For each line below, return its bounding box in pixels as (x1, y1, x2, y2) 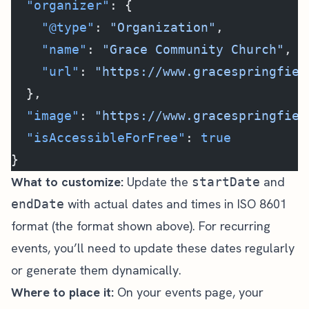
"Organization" (110, 20, 216, 34)
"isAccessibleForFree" (11, 130, 186, 145)
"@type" (11, 20, 94, 34)
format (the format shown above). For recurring (11, 218, 270, 234)
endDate (11, 197, 64, 211)
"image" (11, 108, 79, 123)
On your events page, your (114, 284, 263, 300)
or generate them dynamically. (11, 262, 181, 278)
